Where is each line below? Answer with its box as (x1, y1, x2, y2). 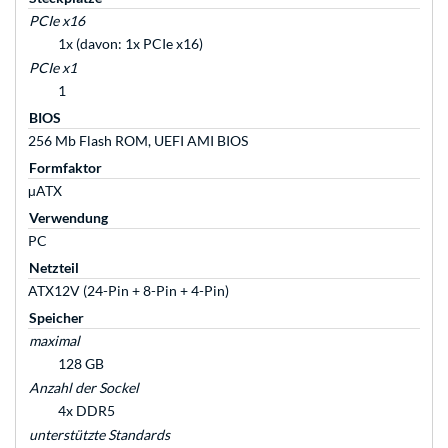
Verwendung (29, 209, 108, 227)
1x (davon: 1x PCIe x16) (58, 35, 203, 53)
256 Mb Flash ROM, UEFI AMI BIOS (28, 132, 248, 150)
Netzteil (29, 259, 79, 277)
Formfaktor (29, 159, 102, 177)
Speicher (29, 309, 84, 327)
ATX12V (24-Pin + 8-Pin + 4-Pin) (28, 282, 229, 300)
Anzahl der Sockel (29, 379, 139, 397)
